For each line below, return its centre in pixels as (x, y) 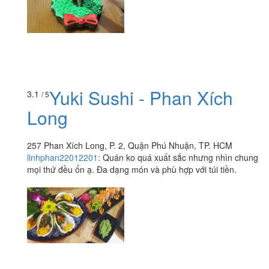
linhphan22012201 (62, 158)
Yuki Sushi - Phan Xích (141, 98)
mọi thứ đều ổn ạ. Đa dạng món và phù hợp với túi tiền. (132, 170)
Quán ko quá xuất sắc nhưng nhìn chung (180, 158)
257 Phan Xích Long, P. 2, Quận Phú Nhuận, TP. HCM (130, 146)
